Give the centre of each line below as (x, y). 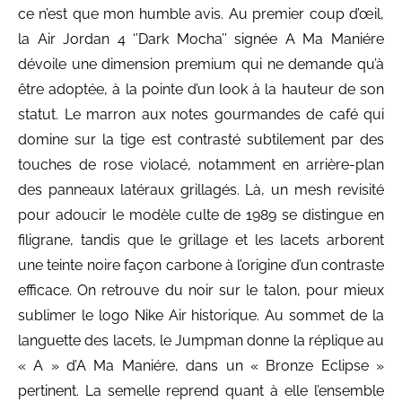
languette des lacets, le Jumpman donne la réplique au (201, 341)
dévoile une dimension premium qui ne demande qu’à (201, 64)
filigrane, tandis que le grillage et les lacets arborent (201, 240)
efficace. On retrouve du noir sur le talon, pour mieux (201, 290)
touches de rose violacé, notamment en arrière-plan (201, 165)
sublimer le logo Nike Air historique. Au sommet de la (201, 315)
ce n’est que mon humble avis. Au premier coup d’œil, (201, 14)
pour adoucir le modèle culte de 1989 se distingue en (201, 215)
